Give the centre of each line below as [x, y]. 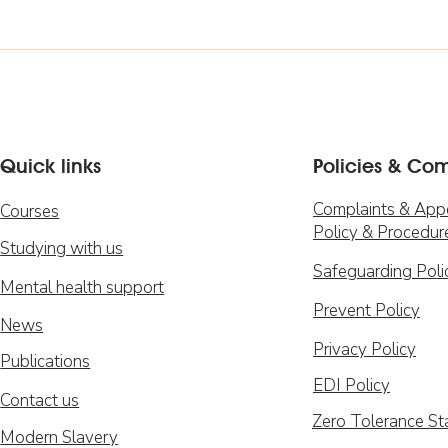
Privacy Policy [364, 349]
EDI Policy [351, 385]
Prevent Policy [366, 310]
